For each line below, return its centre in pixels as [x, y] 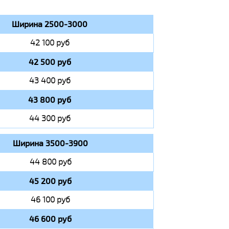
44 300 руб [50, 118]
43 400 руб [50, 81]
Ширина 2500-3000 [50, 24]
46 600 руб [50, 219]
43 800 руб [50, 100]
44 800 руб [50, 162]
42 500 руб [50, 62]
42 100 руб [50, 43]
